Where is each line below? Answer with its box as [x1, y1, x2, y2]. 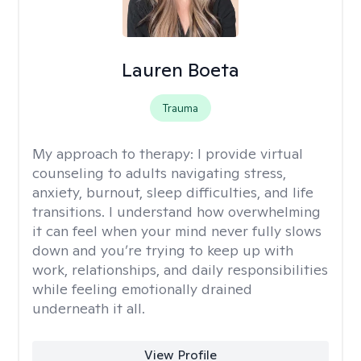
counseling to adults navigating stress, [32, 164, 286, 182]
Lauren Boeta [121, 57, 239, 82]
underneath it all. [32, 299, 145, 317]
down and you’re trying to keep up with [32, 241, 293, 259]
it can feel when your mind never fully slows [32, 222, 322, 240]
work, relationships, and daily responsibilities [32, 260, 328, 279]
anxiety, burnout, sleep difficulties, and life [32, 183, 313, 201]
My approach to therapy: [32, 144, 197, 163]
